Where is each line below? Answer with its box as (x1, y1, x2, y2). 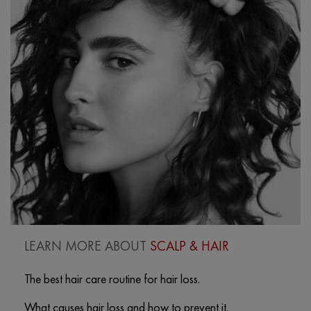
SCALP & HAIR (150, 236, 229, 255)
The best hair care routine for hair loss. (24, 270, 200, 287)
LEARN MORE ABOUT (24, 236, 150, 255)
